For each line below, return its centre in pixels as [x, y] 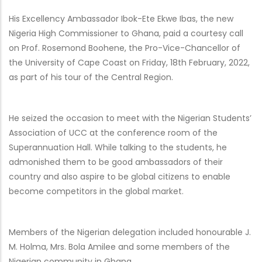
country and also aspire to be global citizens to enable [120, 177]
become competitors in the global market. [96, 192]
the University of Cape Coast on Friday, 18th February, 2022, [129, 63]
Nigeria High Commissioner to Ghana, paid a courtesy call [126, 34]
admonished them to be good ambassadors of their [116, 162]
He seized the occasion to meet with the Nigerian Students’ [130, 118]
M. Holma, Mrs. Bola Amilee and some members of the [119, 247]
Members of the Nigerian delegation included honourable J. [130, 232]
